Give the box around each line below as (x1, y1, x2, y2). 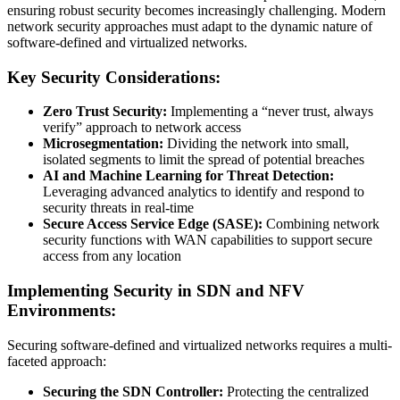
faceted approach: (7, 353, 106, 369)
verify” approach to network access (43, 120, 241, 136)
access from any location (43, 248, 181, 264)
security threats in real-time (43, 200, 194, 216)
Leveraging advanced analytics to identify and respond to (43, 184, 364, 200)
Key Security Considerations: (7, 67, 221, 87)
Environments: (7, 301, 116, 321)
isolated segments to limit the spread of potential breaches (43, 152, 364, 168)
